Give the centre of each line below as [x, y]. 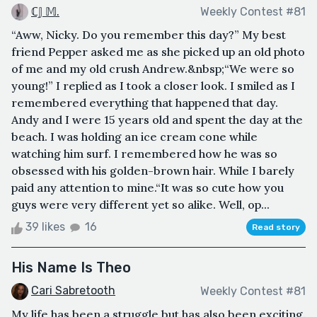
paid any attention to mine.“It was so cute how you [148, 188]
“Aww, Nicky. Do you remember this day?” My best [149, 35]
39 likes [45, 227]
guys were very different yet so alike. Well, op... [140, 205]
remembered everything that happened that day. [145, 103]
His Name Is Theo [71, 268]
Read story [276, 227]
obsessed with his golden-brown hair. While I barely [153, 171]
